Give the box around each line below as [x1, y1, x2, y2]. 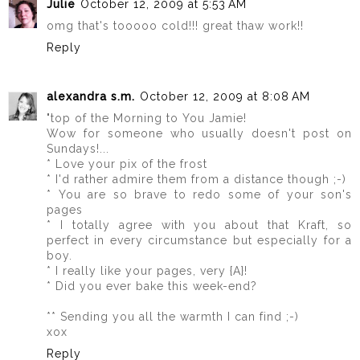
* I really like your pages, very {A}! [47, 264, 247, 277]
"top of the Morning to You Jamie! [47, 111, 247, 125]
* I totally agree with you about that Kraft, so [47, 218, 352, 231]
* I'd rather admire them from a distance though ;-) [47, 172, 346, 186]
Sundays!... [47, 141, 109, 155]
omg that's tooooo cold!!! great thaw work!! [47, 19, 304, 33]
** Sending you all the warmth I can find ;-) [47, 309, 299, 323]
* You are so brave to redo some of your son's [47, 187, 352, 201]
